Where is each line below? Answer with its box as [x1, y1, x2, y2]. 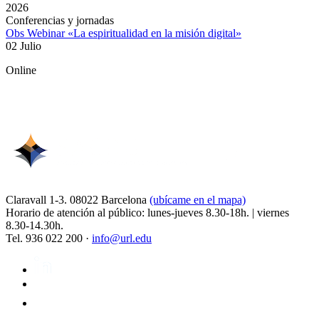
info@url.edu [92, 232, 152, 245]
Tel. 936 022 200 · [6, 232, 92, 245]
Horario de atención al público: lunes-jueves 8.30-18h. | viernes [6, 206, 289, 219]
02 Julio [6, 40, 41, 53]
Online [6, 64, 36, 77]
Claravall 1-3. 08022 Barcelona [6, 194, 150, 206]
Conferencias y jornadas [6, 14, 114, 27]
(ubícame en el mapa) [150, 194, 246, 206]
